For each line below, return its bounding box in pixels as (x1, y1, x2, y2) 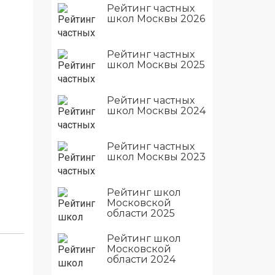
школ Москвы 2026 (106, 13, 205, 25)
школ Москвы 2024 (106, 105, 206, 117)
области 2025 (106, 207, 175, 219)
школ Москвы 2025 (106, 59, 205, 71)
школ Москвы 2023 (106, 151, 206, 163)
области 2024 (106, 254, 176, 265)
